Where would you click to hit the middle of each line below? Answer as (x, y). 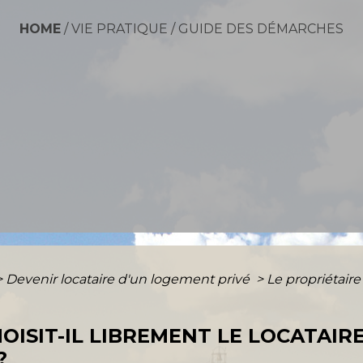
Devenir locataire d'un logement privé (130, 279)
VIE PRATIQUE (120, 28)
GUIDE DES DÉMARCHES (261, 28)
